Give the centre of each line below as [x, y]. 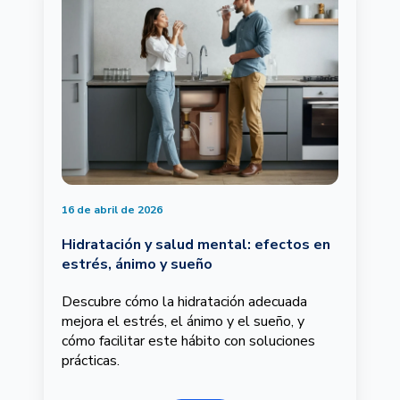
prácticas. [91, 361]
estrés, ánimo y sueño [137, 265]
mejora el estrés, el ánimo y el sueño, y [183, 322]
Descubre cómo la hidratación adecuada [184, 302]
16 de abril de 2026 [112, 210]
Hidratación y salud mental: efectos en [196, 245]
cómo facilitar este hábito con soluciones [188, 342]
